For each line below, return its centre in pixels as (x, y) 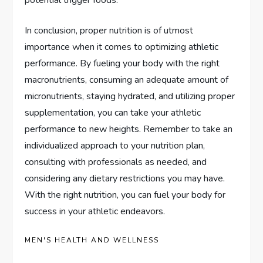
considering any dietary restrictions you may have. (125, 178)
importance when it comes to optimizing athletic (122, 47)
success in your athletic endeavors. (95, 211)
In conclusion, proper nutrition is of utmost (109, 30)
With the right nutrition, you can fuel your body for (125, 195)
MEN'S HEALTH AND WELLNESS (92, 240)
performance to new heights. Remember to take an (129, 129)
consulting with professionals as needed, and (116, 162)
